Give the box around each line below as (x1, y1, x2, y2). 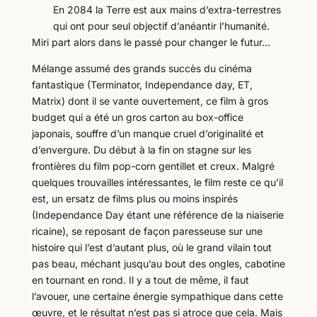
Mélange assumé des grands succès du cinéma (31, 62, 252, 74)
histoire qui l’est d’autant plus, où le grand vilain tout (31, 241, 272, 253)
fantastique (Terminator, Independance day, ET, (31, 79, 253, 91)
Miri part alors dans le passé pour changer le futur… (31, 36, 270, 48)
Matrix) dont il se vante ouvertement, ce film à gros (31, 95, 268, 107)
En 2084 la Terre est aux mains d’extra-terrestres (52, 4, 281, 16)
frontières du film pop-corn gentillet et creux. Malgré (31, 160, 275, 172)
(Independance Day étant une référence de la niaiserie (31, 209, 284, 221)
